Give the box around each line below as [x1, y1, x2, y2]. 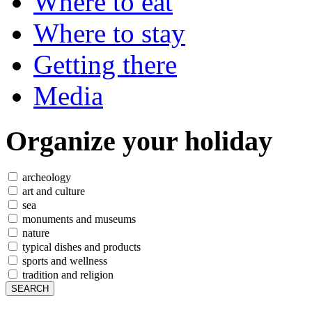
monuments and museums [19, 213, 136, 226]
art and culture [19, 185, 85, 198]
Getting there [33, 49, 177, 79]
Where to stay [33, 18, 185, 48]
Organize [6, 125, 123, 157]
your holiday [123, 125, 272, 157]
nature [19, 227, 49, 240]
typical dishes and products [19, 241, 141, 253]
